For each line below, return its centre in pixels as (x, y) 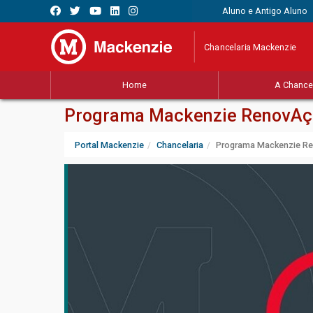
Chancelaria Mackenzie (250, 47)
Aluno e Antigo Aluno (264, 11)
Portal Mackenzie (109, 145)
